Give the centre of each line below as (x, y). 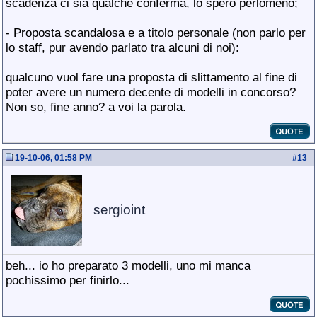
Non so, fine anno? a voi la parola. (96, 107)
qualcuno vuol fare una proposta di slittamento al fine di (151, 77)
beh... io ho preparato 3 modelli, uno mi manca (128, 265)
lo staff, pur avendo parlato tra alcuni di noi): (122, 47)
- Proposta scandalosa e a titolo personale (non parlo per (156, 33)
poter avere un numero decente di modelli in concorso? (151, 92)
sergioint (119, 210)
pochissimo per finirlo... (68, 280)
